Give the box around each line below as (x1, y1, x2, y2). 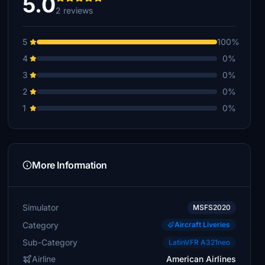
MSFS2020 (192, 203, 231, 212)
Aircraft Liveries (174, 220, 230, 229)
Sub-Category (22, 237, 78, 247)
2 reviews (56, 5, 93, 15)
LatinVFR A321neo (168, 238, 230, 247)
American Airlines (166, 254, 236, 264)
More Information (32, 159, 107, 171)
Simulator (22, 202, 59, 212)
